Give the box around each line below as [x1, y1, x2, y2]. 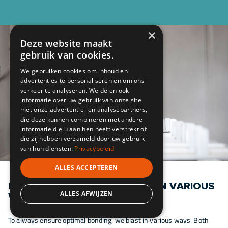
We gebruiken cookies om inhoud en [20, 67, 128, 75]
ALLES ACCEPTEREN [55, 163, 118, 172]
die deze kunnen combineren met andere [20, 115, 143, 124]
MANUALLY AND [8, 181, 89, 192]
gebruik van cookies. [20, 49, 114, 61]
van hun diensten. [20, 144, 75, 153]
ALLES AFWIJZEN [60, 189, 113, 198]
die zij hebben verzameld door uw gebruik [20, 134, 145, 143]
